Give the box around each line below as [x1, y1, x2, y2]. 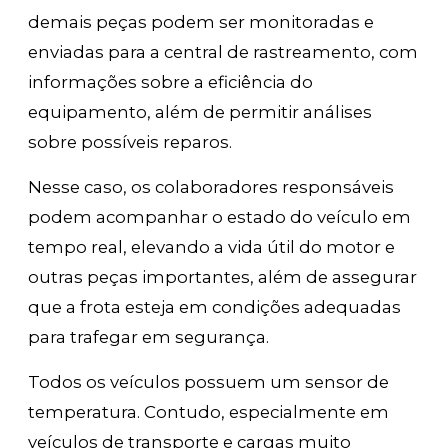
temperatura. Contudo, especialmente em [28, 402, 390, 423]
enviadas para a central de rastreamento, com [28, 42, 419, 63]
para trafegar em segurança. [28, 327, 270, 348]
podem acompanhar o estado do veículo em [28, 207, 412, 228]
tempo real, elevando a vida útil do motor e [28, 237, 396, 258]
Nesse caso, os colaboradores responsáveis [28, 177, 395, 198]
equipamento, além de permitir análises [28, 102, 373, 123]
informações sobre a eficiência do [28, 72, 314, 93]
